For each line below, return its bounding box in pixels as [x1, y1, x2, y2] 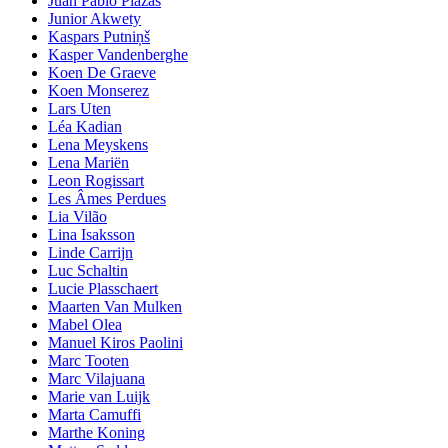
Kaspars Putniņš [48, 28, 150, 46]
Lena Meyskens [48, 136, 148, 154]
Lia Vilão [48, 208, 107, 226]
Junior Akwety [48, 10, 141, 28]
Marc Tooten [48, 352, 129, 370]
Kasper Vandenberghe [48, 46, 188, 64]
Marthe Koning [48, 424, 145, 442]
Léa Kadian [48, 118, 122, 136]
